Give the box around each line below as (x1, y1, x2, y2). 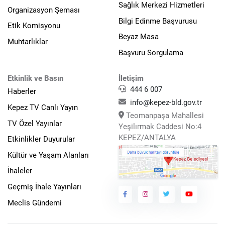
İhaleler (8, 166, 32, 176)
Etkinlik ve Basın (8, 73, 63, 83)
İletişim (119, 73, 144, 83)
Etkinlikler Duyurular (8, 135, 75, 144)
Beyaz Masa (119, 32, 159, 42)
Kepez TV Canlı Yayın (8, 102, 78, 112)
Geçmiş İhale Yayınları (8, 182, 81, 191)
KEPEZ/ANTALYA (119, 133, 176, 142)
